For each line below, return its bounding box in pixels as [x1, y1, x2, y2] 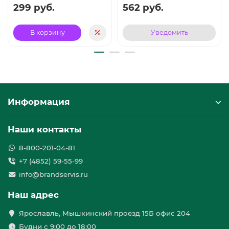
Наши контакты [8, 124, 81, 134]
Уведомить [150, 29, 188, 37]
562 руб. [123, 1, 164, 13]
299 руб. [13, 1, 55, 13]
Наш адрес [8, 190, 59, 200]
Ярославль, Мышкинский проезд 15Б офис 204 [18, 209, 190, 217]
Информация [8, 97, 70, 107]
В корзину [30, 29, 65, 37]
